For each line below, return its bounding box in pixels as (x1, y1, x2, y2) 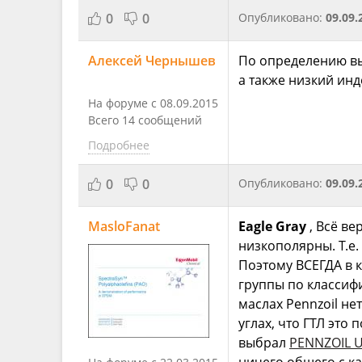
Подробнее (88, 137, 149, 153)
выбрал (238, 333, 289, 351)
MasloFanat (88, 217, 160, 235)
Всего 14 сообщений (88, 112, 202, 128)
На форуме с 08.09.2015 (88, 95, 218, 111)
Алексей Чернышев (88, 51, 216, 69)
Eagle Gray (238, 217, 306, 235)
